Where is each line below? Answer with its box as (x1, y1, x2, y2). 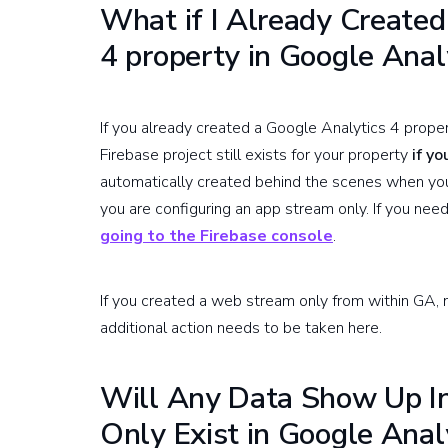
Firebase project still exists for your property (100, 143, 412, 166)
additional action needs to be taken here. (100, 316, 382, 339)
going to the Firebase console (100, 224, 333, 247)
